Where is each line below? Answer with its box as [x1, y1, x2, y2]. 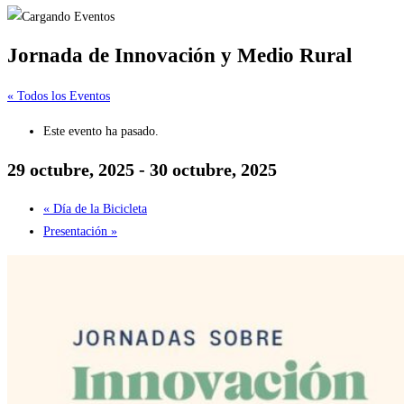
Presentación [43, 224, 111, 238]
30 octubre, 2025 [150, 160, 277, 180]
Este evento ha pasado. [43, 124, 159, 138]
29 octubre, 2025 [7, 160, 134, 180]
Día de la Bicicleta [50, 201, 147, 216]
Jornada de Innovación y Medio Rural [7, 44, 352, 68]
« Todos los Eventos [7, 88, 110, 103]
